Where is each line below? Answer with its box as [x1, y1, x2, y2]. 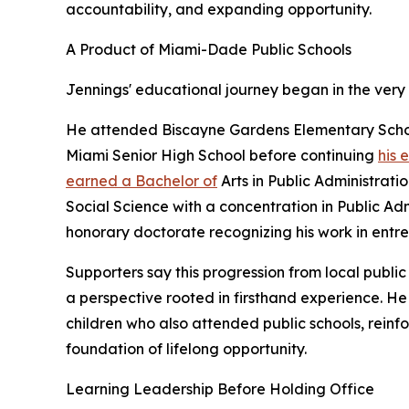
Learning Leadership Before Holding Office [66, 380, 374, 399]
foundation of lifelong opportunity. [66, 340, 307, 359]
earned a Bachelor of [66, 172, 217, 191]
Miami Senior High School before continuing [66, 146, 378, 165]
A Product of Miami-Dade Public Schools [66, 40, 351, 59]
